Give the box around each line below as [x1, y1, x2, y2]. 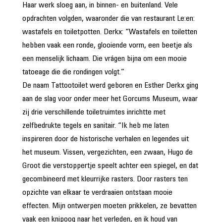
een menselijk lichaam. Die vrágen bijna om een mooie [22, 55, 187, 63]
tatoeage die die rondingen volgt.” [22, 68, 124, 76]
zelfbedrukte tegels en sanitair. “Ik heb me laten [22, 122, 169, 130]
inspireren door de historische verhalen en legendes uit [22, 135, 189, 143]
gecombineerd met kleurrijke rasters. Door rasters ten [22, 175, 188, 183]
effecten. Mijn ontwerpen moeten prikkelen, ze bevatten [22, 202, 197, 210]
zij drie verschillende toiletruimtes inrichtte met [22, 109, 166, 116]
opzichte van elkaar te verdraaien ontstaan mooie [22, 189, 172, 197]
